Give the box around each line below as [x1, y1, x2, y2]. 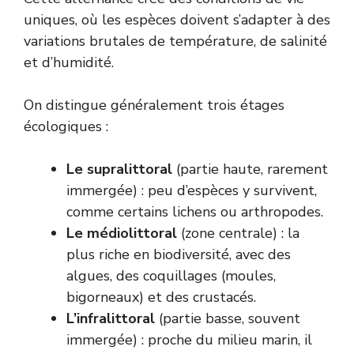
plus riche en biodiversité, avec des [66, 245, 291, 265]
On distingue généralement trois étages [24, 96, 284, 115]
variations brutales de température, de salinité [24, 32, 327, 51]
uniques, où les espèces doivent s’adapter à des [24, 10, 330, 30]
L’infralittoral [66, 309, 155, 329]
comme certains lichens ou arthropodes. [66, 202, 323, 222]
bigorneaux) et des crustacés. [66, 288, 256, 307]
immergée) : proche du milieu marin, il [66, 330, 312, 350]
